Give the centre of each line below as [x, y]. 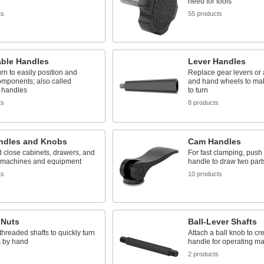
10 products [205, 174]
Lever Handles [217, 61]
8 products [203, 103]
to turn [198, 90]
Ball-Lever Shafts [222, 222]
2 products [203, 254]
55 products [205, 14]
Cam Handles [214, 141]
